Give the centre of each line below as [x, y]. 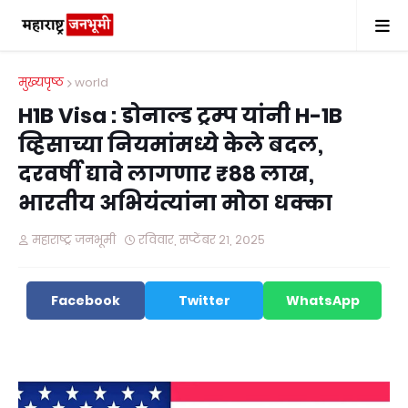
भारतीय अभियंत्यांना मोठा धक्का [175, 203]
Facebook [86, 301]
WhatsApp [322, 301]
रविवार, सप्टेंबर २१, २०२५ [202, 240]
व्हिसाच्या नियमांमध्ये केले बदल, [171, 145]
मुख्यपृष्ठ [41, 82]
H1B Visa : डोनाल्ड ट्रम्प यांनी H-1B [180, 116]
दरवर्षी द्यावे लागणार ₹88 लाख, [166, 174]
